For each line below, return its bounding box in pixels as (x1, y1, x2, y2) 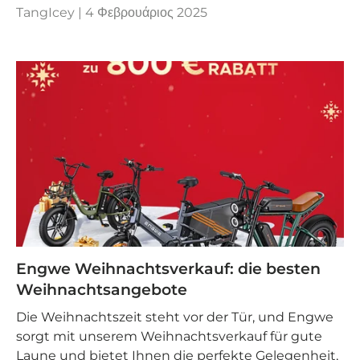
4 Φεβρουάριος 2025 (85, 5, 207, 21)
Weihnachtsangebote (16, 280, 187, 299)
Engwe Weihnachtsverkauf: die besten (16, 259, 321, 278)
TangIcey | (16, 5, 85, 21)
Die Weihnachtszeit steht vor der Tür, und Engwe (16, 309, 333, 325)
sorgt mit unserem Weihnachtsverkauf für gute (16, 329, 322, 345)
